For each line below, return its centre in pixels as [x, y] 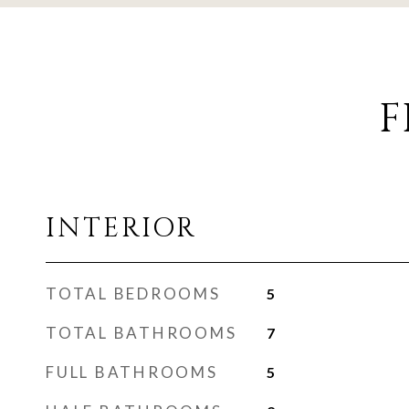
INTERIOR [121, 229]
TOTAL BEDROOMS [133, 294]
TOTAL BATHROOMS [142, 333]
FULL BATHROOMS [132, 372]
